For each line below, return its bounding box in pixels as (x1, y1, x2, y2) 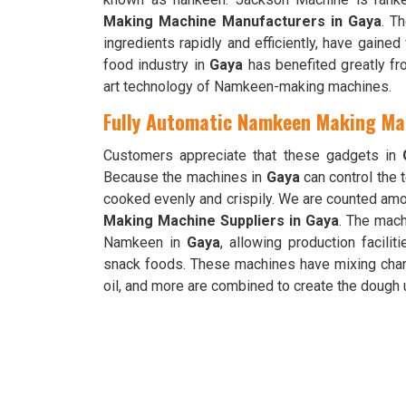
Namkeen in (103, 234, 188, 251)
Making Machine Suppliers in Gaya (103, 212, 339, 229)
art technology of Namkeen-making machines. (103, 78, 391, 95)
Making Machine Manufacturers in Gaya (103, 13, 382, 30)
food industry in (103, 56, 210, 73)
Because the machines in (103, 169, 266, 186)
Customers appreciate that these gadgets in (103, 147, 402, 164)
